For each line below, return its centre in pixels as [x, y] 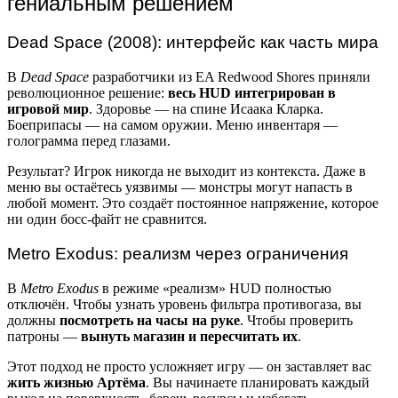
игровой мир [48, 109]
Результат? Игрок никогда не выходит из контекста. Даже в [187, 171]
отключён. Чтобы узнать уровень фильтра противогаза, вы [184, 304]
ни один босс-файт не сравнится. [107, 219]
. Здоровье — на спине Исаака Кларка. [206, 109]
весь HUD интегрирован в [252, 93]
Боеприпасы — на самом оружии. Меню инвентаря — [172, 125]
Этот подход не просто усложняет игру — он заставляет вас [189, 366]
